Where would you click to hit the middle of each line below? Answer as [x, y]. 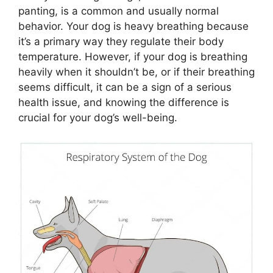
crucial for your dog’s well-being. [98, 117]
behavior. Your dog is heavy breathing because [133, 26]
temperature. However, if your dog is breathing [133, 56]
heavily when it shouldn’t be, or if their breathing [136, 72]
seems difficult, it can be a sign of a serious [125, 87]
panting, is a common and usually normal [119, 11]
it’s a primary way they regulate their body [121, 41]
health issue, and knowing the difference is [124, 102]
